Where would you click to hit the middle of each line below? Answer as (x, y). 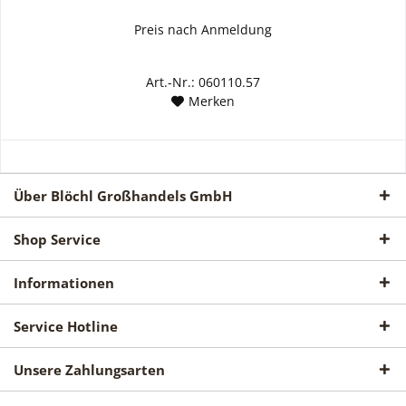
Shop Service (57, 240)
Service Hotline (66, 327)
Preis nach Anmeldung (203, 30)
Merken (212, 101)
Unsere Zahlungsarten (89, 370)
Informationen (64, 283)
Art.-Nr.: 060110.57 (203, 82)
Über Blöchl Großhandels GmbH (123, 196)
